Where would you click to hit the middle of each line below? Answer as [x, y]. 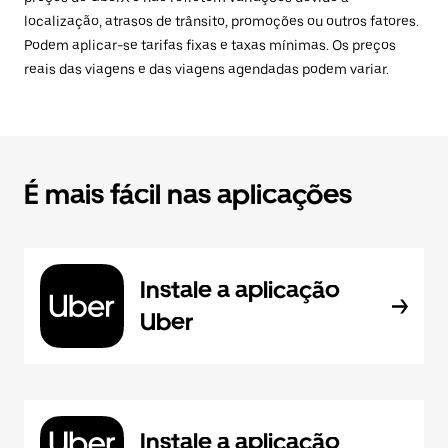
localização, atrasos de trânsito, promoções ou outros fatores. [221, 21]
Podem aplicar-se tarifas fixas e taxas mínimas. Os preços [210, 45]
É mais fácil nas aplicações [188, 194]
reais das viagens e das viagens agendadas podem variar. [206, 69]
